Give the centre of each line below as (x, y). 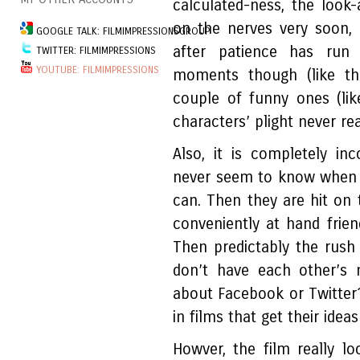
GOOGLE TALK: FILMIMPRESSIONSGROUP (121, 31)
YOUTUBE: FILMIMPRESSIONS (98, 70)
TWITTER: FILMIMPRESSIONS (94, 51)
